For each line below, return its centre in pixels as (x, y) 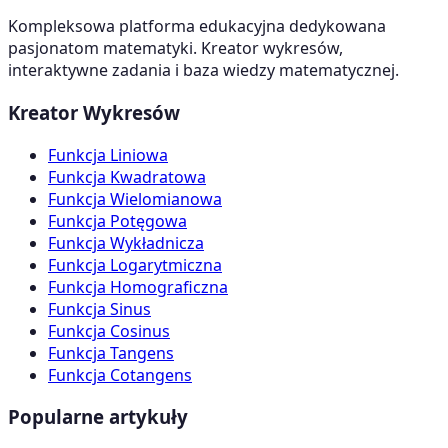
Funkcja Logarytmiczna (135, 264)
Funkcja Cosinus (109, 330)
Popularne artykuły (98, 417)
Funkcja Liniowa (108, 154)
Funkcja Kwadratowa (127, 176)
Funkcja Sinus (99, 308)
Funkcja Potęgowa (117, 220)
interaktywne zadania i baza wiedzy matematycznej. (203, 70)
